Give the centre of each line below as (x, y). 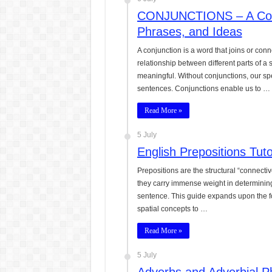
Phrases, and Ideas (189, 32)
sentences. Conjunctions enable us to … (203, 89)
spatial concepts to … (172, 209)
